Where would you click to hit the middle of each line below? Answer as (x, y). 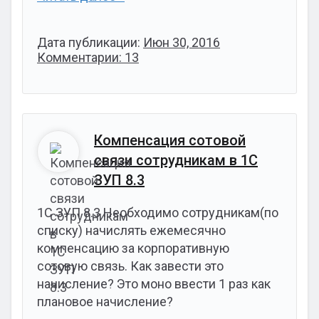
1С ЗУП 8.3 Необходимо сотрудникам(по (158, 213)
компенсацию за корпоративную (133, 248)
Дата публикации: (90, 42)
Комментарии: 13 (88, 57)
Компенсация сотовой (170, 140)
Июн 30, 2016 (182, 42)
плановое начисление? (105, 302)
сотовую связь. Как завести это (130, 266)
